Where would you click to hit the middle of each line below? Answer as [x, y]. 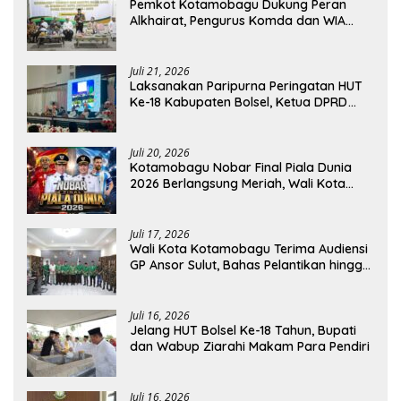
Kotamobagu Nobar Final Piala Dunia [241, 168]
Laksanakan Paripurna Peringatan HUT [246, 86]
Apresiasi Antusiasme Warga [216, 200]
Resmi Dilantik [171, 37]
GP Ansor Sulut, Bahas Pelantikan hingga [250, 265]
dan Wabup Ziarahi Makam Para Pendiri [250, 347]
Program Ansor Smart [196, 282]
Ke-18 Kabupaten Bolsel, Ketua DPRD [239, 102]
